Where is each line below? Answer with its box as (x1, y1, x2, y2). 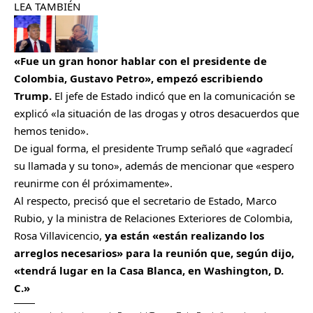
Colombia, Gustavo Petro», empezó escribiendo (14, 71, 263, 85)
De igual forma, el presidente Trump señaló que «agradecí (14, 141, 293, 155)
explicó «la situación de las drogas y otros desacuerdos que (14, 106, 299, 120)
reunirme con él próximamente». (14, 176, 175, 190)
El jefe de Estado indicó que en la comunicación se (54, 89, 295, 103)
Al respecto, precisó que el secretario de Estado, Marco (14, 194, 277, 208)
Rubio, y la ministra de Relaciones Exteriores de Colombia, (14, 211, 293, 225)
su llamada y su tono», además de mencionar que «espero (14, 159, 294, 173)
